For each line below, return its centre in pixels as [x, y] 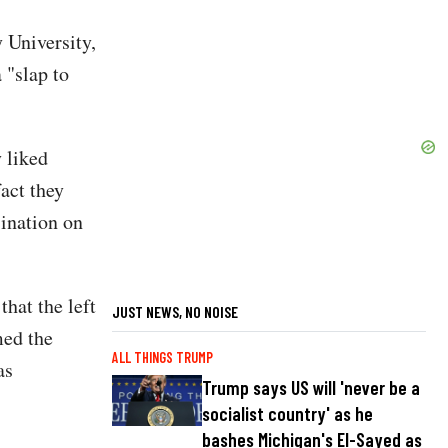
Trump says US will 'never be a [311, 388]
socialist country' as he [287, 414]
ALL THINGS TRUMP [162, 358]
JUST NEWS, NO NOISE [175, 312]
